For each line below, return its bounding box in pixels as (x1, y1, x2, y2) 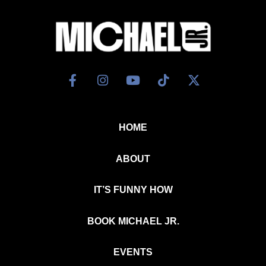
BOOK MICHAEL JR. (87, 216, 179, 226)
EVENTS (113, 247, 153, 258)
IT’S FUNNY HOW (93, 185, 173, 195)
